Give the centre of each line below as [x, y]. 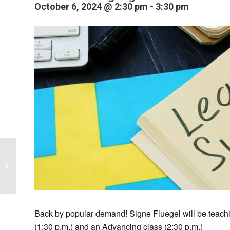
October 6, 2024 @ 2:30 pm [91, 6]
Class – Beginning [45, 171]
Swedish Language [47, 160]
